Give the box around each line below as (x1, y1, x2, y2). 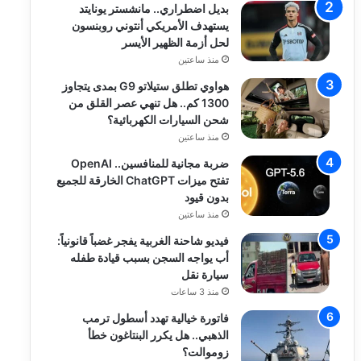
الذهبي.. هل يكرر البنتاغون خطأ (88, 328, 230, 342)
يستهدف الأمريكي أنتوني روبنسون (72, 19, 230, 32)
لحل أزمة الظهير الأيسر (122, 35, 230, 49)
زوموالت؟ (182, 345, 230, 359)
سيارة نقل (181, 268, 230, 281)
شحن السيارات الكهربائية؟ (107, 113, 230, 127)
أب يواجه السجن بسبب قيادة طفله (70, 251, 230, 264)
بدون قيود (185, 190, 230, 204)
